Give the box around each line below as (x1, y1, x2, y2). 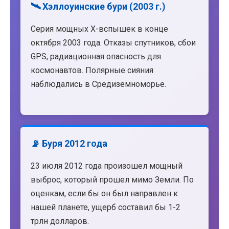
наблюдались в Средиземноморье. (31, 79, 166, 89)
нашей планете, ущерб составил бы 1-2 (31, 202, 180, 213)
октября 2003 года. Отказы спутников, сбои (31, 37, 196, 48)
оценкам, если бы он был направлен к (31, 189, 178, 199)
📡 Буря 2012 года (31, 138, 107, 149)
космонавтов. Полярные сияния (31, 65, 153, 75)
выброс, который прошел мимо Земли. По (31, 175, 194, 185)
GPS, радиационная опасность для (31, 51, 161, 61)
